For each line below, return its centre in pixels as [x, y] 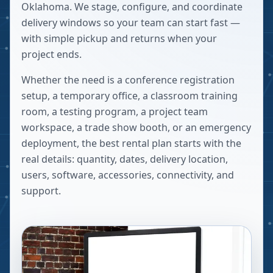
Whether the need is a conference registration [128, 80]
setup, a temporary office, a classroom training [129, 96]
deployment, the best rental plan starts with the [131, 143]
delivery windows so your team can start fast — [131, 23]
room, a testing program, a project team [115, 112]
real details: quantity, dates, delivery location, [125, 159]
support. [41, 191]
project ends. [51, 54]
